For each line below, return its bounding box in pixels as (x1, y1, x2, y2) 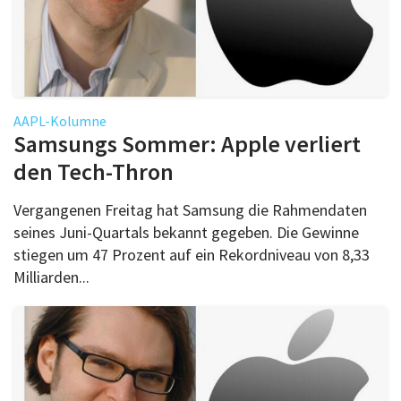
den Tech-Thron (13, 156, 174, 186)
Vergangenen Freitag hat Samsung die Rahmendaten (13, 199, 367, 220)
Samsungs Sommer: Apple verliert (13, 128, 361, 158)
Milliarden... (13, 266, 90, 287)
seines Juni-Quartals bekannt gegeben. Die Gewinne (13, 221, 359, 243)
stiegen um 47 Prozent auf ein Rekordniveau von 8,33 (13, 243, 370, 265)
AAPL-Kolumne (13, 111, 107, 130)
